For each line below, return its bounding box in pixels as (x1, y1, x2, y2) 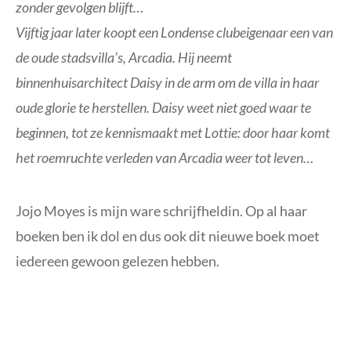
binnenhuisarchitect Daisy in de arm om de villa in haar (16, 73, 319, 91)
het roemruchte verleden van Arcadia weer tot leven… (16, 148, 313, 166)
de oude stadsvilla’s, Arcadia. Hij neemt (16, 48, 232, 66)
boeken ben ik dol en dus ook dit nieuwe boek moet (16, 226, 320, 244)
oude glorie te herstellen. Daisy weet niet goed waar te (16, 98, 311, 116)
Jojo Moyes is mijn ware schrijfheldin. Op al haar (16, 201, 307, 219)
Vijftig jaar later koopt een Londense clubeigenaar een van (16, 23, 333, 41)
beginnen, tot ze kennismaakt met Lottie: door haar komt (16, 123, 330, 141)
